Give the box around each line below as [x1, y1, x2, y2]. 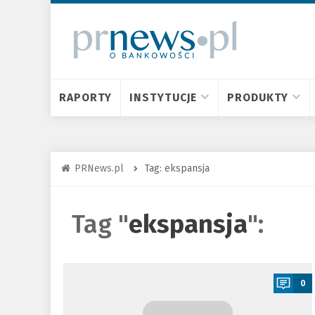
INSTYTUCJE [129, 91, 198, 104]
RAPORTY [59, 91, 112, 104]
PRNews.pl [75, 162, 124, 174]
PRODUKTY [227, 91, 289, 104]
